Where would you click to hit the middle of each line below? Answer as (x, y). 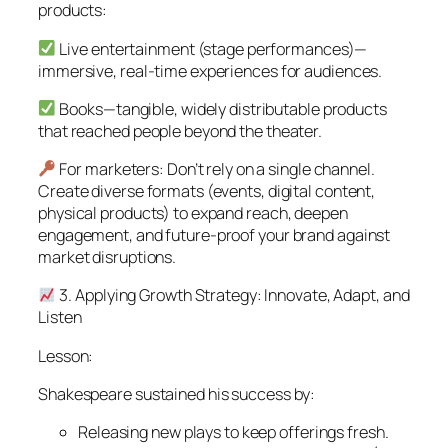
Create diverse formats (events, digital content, (207, 191)
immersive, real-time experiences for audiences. (210, 70)
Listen (60, 317)
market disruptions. (107, 257)
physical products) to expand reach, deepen (193, 213)
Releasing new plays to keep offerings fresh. (233, 432)
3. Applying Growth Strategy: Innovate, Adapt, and (233, 295)
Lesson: (66, 355)
